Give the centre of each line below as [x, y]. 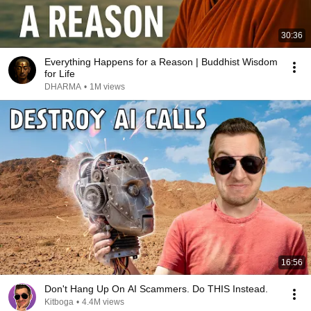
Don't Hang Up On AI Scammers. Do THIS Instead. [156, 289]
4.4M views [103, 302]
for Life [60, 74]
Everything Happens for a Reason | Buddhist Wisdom [161, 62]
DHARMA [63, 87]
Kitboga [59, 302]
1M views [107, 87]
